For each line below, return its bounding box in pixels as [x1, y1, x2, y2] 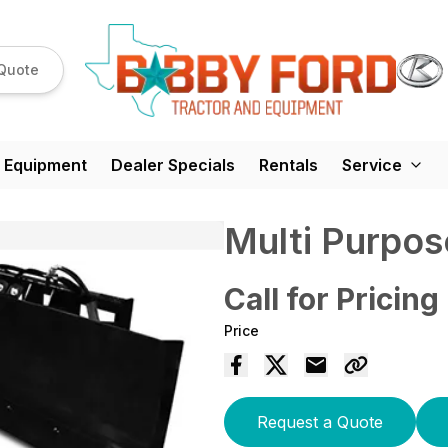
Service [342, 154, 402, 175]
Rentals [259, 154, 318, 175]
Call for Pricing [224, 280, 439, 317]
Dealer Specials [111, 154, 235, 175]
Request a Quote [257, 411, 383, 432]
